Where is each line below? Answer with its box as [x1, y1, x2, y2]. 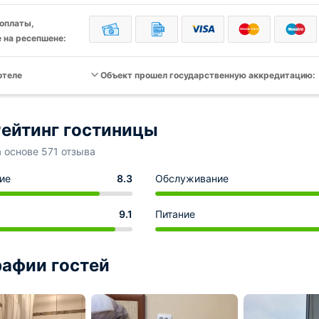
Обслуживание [155, 172, 229, 184]
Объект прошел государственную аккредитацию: [100, 70, 315, 80]
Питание [155, 208, 195, 220]
